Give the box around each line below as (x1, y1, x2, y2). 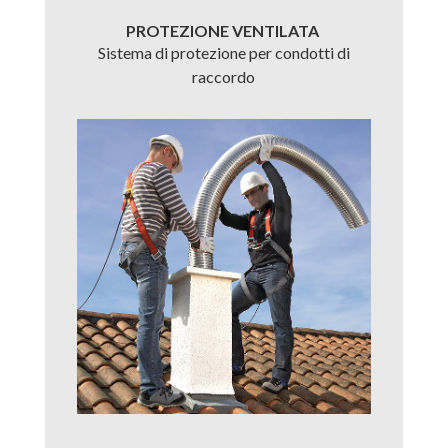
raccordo (192, 67, 256, 87)
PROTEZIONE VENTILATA (125, 21, 322, 41)
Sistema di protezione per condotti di (97, 43, 350, 63)
